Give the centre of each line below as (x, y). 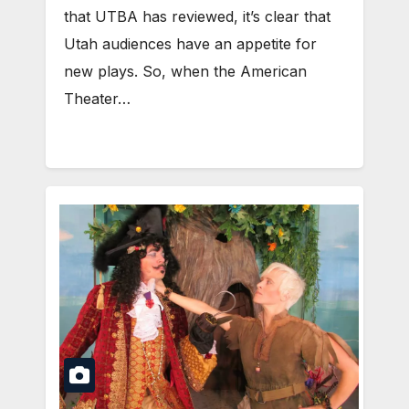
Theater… (97, 99)
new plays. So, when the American (185, 72)
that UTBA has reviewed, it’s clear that (197, 17)
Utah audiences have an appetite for (190, 44)
